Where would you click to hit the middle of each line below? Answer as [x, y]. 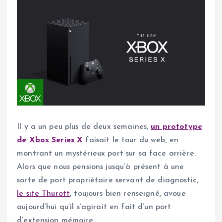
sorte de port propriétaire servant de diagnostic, [108, 181]
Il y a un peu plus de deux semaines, [84, 127]
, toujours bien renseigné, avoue [128, 194]
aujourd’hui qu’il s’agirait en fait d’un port [94, 207]
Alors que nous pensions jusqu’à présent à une [101, 167]
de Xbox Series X [50, 140]
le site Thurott [44, 194]
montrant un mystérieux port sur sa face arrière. [106, 154]
